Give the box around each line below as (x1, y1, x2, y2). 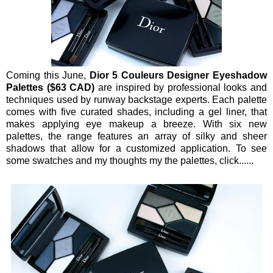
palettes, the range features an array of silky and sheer (6, 130, 267, 141)
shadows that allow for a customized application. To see (6, 143, 267, 154)
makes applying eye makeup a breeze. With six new (6, 118, 267, 129)
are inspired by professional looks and (94, 82, 267, 93)
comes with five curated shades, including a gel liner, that (6, 106, 267, 117)
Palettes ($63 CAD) (6, 82, 95, 93)
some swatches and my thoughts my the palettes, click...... (6, 155, 253, 166)
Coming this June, (6, 69, 90, 80)
